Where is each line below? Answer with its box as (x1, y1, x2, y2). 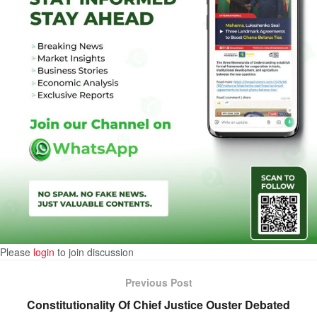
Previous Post (125, 275, 192, 290)
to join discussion (54, 245, 134, 260)
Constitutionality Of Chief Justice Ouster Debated (27, 296, 290, 313)
